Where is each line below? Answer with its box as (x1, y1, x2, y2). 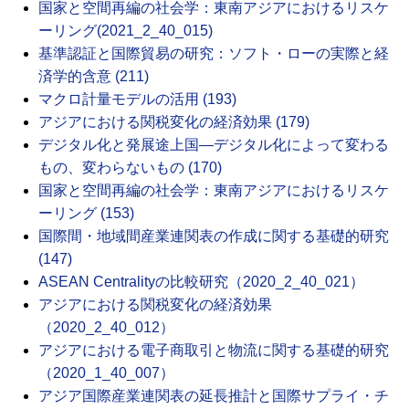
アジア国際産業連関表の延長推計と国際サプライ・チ (38, 387, 389, 404)
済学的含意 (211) (38, 68, 149, 84)
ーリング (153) (38, 204, 134, 221)
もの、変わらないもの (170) (38, 159, 222, 175)
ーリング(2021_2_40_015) (38, 22, 213, 38)
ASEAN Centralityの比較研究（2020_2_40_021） (38, 273, 364, 289)
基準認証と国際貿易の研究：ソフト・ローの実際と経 (38, 45, 389, 61)
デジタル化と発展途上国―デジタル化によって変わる (38, 136, 389, 152)
